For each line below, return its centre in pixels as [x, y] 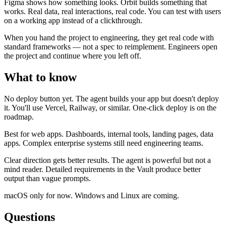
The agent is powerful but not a [161, 160]
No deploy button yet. [39, 99]
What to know [40, 77]
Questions [30, 217]
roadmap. [19, 117]
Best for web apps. [34, 134]
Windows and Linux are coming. [126, 196]
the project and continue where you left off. [73, 56]
